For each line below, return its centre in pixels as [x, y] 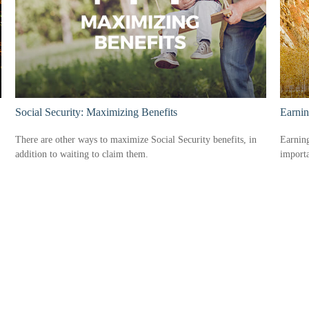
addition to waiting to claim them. [82, 154]
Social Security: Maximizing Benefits [97, 112]
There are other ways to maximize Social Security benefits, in [136, 140]
